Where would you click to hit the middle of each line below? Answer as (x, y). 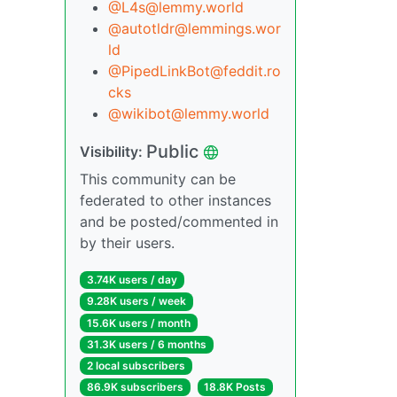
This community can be (158, 179)
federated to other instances (175, 201)
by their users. (127, 243)
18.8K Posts (235, 387)
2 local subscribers (136, 366)
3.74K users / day (132, 280)
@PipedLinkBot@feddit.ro (195, 71)
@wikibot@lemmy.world (189, 114)
